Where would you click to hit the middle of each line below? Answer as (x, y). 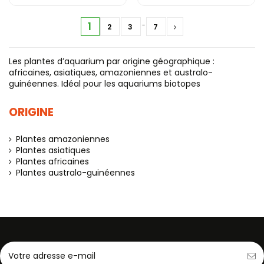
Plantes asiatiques (53, 150)
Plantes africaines (52, 161)
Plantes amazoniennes (63, 139)
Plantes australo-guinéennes (75, 172)
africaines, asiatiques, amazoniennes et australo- (111, 73)
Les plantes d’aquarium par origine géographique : (112, 62)
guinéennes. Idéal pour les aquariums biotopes (105, 84)
